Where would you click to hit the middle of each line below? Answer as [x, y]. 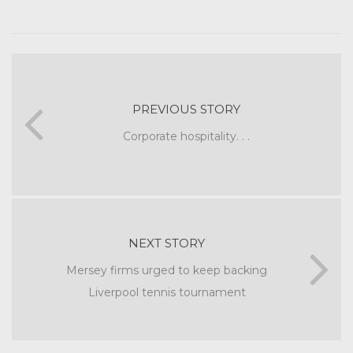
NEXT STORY [167, 243]
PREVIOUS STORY [186, 109]
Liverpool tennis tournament [167, 292]
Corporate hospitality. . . [186, 136]
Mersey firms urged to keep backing [167, 270]
